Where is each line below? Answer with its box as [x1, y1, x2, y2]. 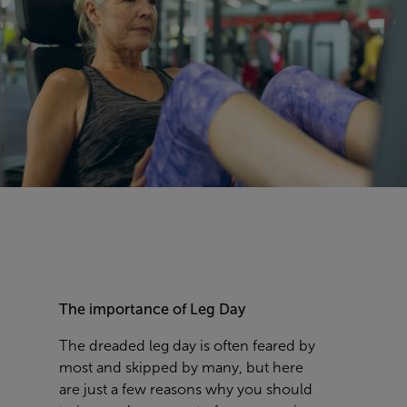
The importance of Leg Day [59, 301, 249, 317]
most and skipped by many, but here [59, 359, 303, 375]
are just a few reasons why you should [59, 381, 313, 397]
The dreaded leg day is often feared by [59, 337, 315, 353]
